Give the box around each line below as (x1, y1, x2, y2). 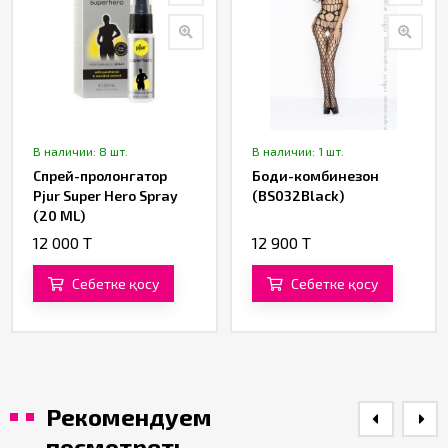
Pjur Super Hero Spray (33, 187, 178, 204)
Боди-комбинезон (252, 167, 379, 184)
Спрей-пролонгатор (33, 167, 167, 184)
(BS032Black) (252, 187, 344, 204)
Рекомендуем (46, 402, 212, 431)
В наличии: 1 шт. (252, 144, 344, 158)
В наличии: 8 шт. (33, 144, 128, 158)
